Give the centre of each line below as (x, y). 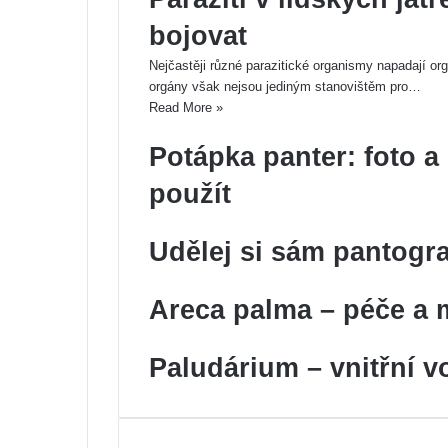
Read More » (186, 107)
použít (190, 194)
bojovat (198, 36)
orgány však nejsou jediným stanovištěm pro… (285, 86)
